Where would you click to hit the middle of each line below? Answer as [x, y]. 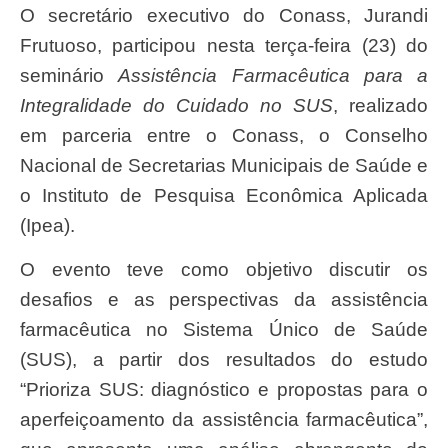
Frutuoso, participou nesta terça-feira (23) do [224, 45]
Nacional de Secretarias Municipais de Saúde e [224, 165]
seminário [69, 75]
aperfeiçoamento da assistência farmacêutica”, [224, 420]
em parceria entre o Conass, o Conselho [224, 135]
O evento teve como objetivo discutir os [27, 270]
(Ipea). [47, 225]
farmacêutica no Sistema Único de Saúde [224, 330]
